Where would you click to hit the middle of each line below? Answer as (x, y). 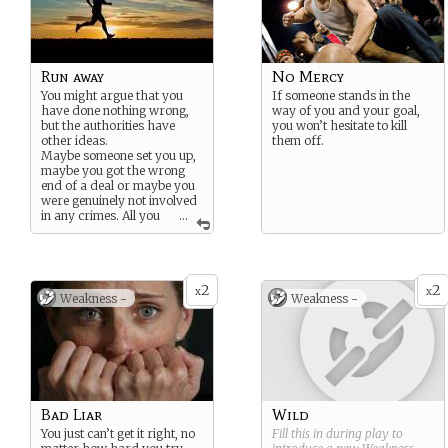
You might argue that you (112, 95)
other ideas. (74, 140)
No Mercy (308, 76)
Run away (72, 76)
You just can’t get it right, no (118, 433)
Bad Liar (71, 414)
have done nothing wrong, (115, 110)
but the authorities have (108, 125)
